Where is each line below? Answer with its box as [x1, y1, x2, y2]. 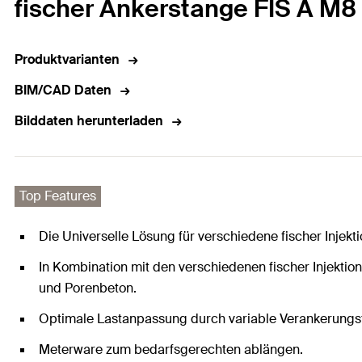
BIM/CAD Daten [15, 82, 112, 99]
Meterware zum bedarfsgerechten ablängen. [39, 341, 303, 359]
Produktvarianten [15, 51, 120, 69]
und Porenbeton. [39, 280, 137, 297]
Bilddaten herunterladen [15, 112, 163, 130]
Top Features [19, 187, 96, 205]
